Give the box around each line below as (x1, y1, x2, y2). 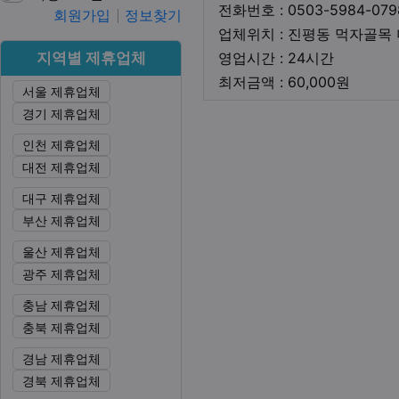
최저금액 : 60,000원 (218, 72, 350, 91)
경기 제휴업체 (22, 105, 101, 121)
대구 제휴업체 (22, 190, 101, 206)
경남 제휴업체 (22, 350, 101, 366)
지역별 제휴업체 (36, 48, 146, 67)
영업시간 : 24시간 (218, 48, 334, 67)
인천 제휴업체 (22, 136, 101, 152)
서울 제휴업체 (22, 83, 101, 99)
